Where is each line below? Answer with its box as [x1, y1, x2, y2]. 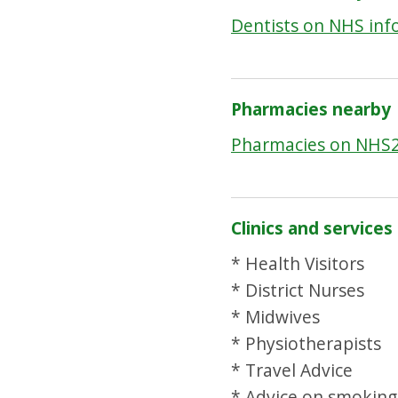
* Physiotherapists [230, 330, 381, 355]
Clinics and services [230, 216, 393, 241]
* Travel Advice [230, 357, 353, 382]
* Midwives [230, 304, 320, 329]
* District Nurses [230, 277, 364, 302]
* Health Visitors [230, 251, 364, 275]
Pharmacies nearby [230, 97, 391, 122]
